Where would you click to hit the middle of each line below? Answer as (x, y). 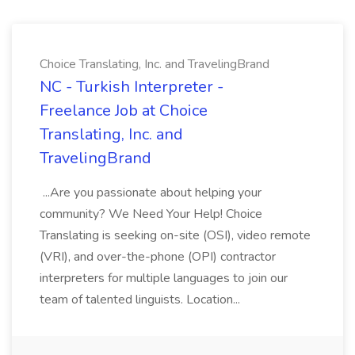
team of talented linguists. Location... (141, 300)
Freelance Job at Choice (124, 111)
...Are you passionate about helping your (151, 193)
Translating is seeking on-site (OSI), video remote (175, 235)
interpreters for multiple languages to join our (164, 278)
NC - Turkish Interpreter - (132, 87)
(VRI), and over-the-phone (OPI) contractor (158, 257)
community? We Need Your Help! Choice (151, 214)
